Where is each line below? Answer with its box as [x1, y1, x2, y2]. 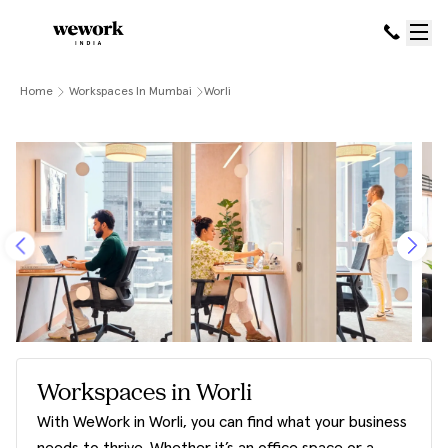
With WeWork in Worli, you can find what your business [37, 414, 407, 430]
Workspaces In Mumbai [69, 86, 192, 98]
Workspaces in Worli [37, 382, 252, 406]
